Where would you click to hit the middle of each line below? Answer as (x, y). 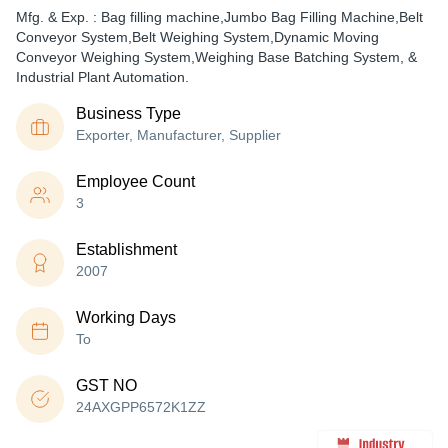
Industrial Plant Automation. (102, 77)
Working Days (126, 317)
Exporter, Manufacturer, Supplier (178, 135)
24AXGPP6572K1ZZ (141, 407)
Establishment (126, 249)
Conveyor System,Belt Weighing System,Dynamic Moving (197, 37)
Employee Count (135, 181)
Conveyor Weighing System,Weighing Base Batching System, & (216, 57)
